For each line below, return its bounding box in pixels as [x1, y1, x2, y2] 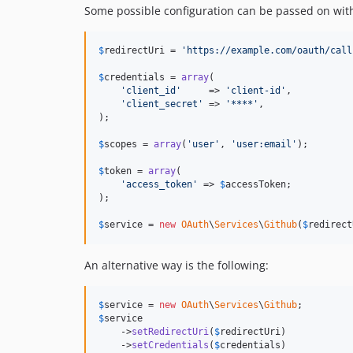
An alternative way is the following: [84, 257, 269, 273]
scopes [104, 138, 137, 150]
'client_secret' [121, 98, 203, 110]
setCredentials [132, 339, 209, 351]
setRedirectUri [132, 325, 209, 337]
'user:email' [231, 138, 297, 150]
